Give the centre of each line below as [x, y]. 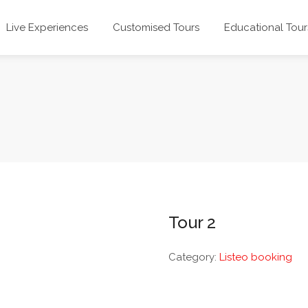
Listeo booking [256, 257]
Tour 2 [192, 222]
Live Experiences [47, 27]
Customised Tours [156, 27]
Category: [194, 257]
